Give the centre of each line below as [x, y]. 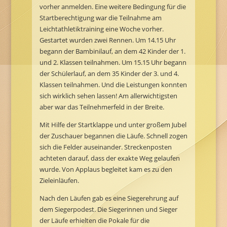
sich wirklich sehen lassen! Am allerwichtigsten [108, 96]
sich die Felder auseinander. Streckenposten [105, 147]
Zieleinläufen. [59, 181]
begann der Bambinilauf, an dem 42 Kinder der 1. [112, 51]
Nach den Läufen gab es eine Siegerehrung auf [109, 198]
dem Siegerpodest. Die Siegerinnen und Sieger [108, 210]
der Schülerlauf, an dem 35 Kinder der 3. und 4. [109, 74]
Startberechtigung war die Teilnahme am [100, 18]
